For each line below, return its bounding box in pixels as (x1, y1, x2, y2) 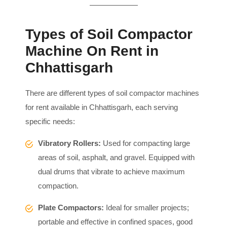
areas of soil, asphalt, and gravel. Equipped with (38, 153, 195, 162)
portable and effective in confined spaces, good (38, 217, 193, 226)
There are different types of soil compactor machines (25, 88, 199, 97)
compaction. (38, 181, 79, 190)
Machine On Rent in (25, 43, 159, 59)
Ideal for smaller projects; (104, 203, 189, 212)
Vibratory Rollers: (38, 138, 101, 147)
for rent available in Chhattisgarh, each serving (25, 102, 178, 111)
